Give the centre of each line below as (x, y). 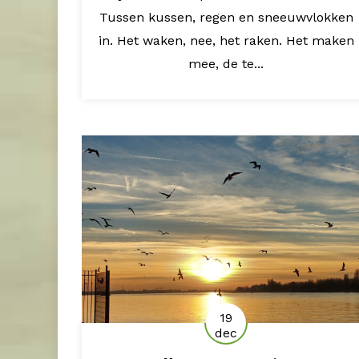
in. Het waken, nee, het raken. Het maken (226, 40)
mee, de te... (226, 63)
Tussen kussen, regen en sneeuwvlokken (226, 17)
